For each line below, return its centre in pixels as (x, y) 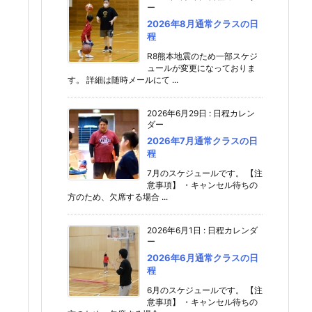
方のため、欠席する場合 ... (118, 197)
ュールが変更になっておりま (201, 68)
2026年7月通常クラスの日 (202, 141)
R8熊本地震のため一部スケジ (202, 56)
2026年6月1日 (174, 230)
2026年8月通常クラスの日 (203, 24)
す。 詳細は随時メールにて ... (123, 80)
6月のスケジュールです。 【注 (205, 290)
